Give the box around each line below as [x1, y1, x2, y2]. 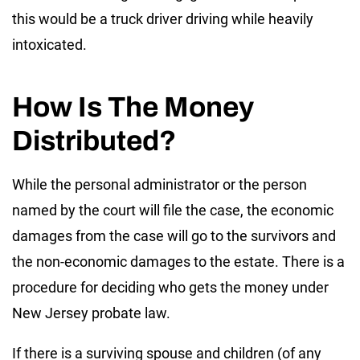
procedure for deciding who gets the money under [12, 278, 329, 296]
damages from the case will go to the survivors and [12, 227, 336, 244]
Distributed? [12, 125, 176, 156]
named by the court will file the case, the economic [12, 201, 333, 219]
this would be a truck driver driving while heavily [12, 10, 313, 27]
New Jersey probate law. [12, 304, 170, 321]
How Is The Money [12, 91, 254, 122]
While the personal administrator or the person [12, 175, 307, 193]
